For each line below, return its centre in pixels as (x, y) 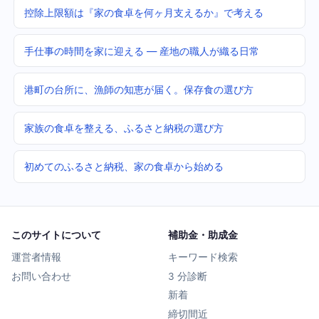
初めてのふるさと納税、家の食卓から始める (124, 167)
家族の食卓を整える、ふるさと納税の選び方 (124, 128)
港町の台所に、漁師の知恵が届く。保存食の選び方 (138, 90)
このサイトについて (56, 234)
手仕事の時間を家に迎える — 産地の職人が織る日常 (141, 51)
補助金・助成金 (203, 234)
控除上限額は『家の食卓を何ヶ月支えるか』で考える (143, 12)
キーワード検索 (203, 257)
